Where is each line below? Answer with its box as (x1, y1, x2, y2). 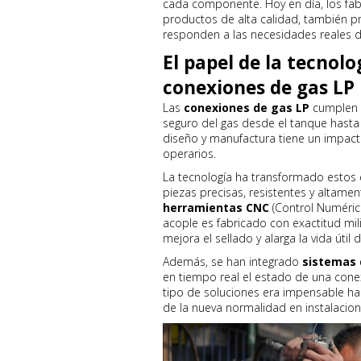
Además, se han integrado (163, 254, 302, 269)
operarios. (163, 146, 216, 161)
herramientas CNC (163, 200, 269, 215)
